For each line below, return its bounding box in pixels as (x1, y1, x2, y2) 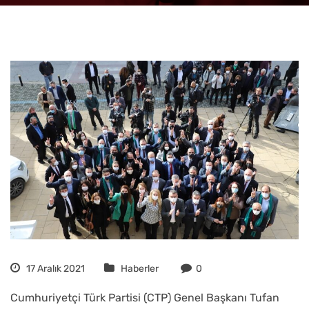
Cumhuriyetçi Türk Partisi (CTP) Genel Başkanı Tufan (10, 291, 279, 305)
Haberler (121, 263, 159, 275)
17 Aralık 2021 (24, 263, 85, 275)
